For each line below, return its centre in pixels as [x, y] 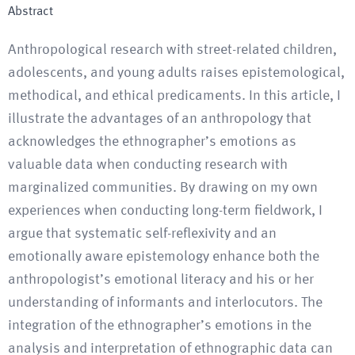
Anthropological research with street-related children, [172, 50]
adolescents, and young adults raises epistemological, [176, 73]
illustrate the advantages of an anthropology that [160, 119]
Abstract [31, 12]
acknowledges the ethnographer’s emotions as [152, 142]
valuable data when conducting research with [148, 165]
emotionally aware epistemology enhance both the [164, 257]
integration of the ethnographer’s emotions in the [160, 326]
